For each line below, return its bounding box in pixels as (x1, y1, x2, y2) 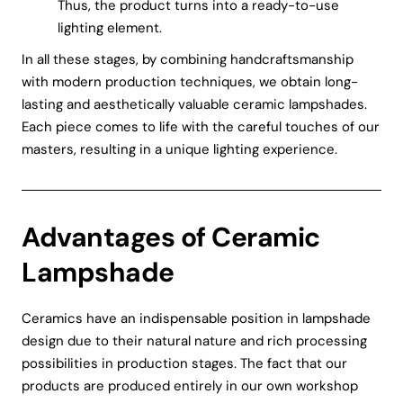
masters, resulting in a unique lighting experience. (22, 139, 337, 158)
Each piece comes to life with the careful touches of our (22, 117, 380, 136)
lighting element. (58, 18, 162, 37)
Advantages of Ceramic (22, 219, 320, 255)
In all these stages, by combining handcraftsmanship (22, 49, 354, 68)
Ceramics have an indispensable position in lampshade (22, 309, 371, 327)
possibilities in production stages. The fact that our (22, 354, 347, 372)
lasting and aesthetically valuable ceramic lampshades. (22, 94, 367, 113)
